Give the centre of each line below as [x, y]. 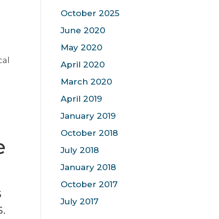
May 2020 [81, 47]
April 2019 [81, 99]
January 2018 [88, 167]
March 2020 [86, 82]
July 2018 [79, 150]
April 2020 [82, 65]
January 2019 [88, 116]
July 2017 [79, 201]
